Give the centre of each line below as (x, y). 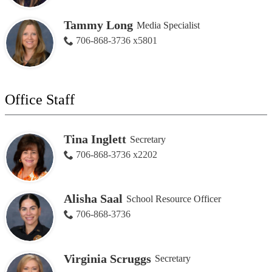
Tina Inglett (95, 139)
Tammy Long (98, 25)
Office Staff (40, 100)
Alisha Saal (93, 199)
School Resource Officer (173, 199)
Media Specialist (168, 25)
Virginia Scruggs (107, 258)
